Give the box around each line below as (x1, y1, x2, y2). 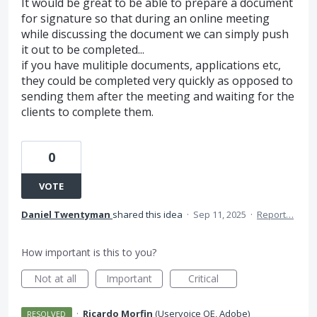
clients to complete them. (21, 104, 154, 120)
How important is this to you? (21, 246, 156, 259)
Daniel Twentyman (21, 208, 110, 221)
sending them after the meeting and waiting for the (21, 88, 294, 104)
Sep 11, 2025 (193, 208, 246, 221)
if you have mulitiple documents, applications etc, (21, 57, 281, 73)
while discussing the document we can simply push (21, 26, 289, 42)
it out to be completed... (21, 42, 144, 57)
